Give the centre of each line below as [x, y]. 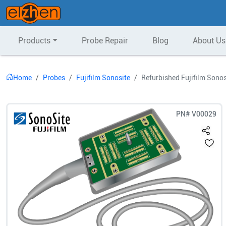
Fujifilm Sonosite [103, 78]
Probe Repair [105, 41]
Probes [54, 78]
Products [34, 41]
